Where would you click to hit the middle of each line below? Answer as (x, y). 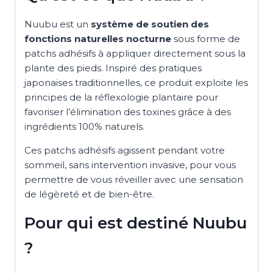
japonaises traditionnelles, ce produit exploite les (136, 82)
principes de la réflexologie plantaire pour (121, 97)
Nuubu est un (58, 24)
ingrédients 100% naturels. (84, 126)
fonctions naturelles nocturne (98, 38)
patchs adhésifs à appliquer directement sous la (135, 53)
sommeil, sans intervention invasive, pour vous (130, 165)
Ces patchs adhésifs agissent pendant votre (125, 150)
